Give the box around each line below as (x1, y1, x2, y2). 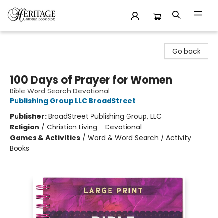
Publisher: (10, 111, 48, 121)
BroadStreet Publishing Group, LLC (48, 111, 162, 121)
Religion (10, 122, 39, 132)
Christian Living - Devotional (47, 122, 142, 132)
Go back (172, 46, 200, 56)
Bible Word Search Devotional (10, 86, 109, 96)
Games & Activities (10, 133, 80, 143)
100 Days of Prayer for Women (10, 73, 172, 88)
